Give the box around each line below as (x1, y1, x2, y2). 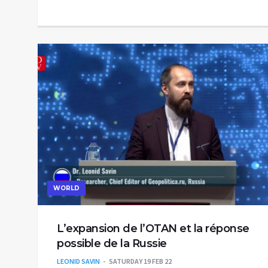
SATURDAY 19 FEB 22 (109, 256, 172, 266)
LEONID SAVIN (57, 256, 100, 266)
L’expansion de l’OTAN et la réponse (57, 221, 249, 235)
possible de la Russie (57, 236, 167, 250)
